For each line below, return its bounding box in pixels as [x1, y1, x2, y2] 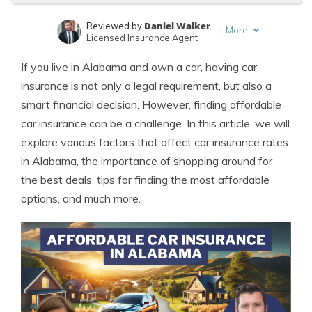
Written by [86, 50, 132, 61]
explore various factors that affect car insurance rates [21, 135, 288, 149]
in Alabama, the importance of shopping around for [21, 154, 272, 168]
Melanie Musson [132, 49, 209, 62]
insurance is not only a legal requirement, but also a [21, 79, 272, 93]
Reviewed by [86, 20, 145, 31]
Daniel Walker [144, 19, 211, 32]
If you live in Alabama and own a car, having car [21, 60, 257, 74]
